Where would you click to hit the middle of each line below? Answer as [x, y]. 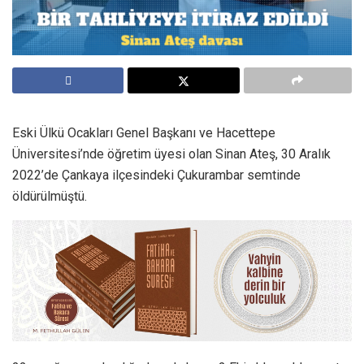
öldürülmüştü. [50, 197]
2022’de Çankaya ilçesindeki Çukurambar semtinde [156, 175]
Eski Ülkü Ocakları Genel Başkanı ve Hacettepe [144, 133]
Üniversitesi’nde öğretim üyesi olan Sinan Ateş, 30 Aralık [171, 154]
